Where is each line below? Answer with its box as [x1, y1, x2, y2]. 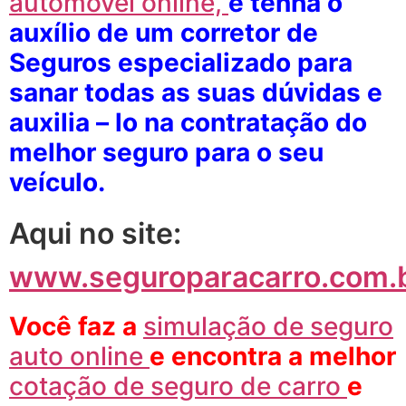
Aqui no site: [9, 215, 181, 251]
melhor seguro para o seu [9, 136, 324, 168]
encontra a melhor [171, 341, 396, 372]
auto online [9, 341, 150, 372]
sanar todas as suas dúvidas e [9, 76, 382, 108]
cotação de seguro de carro [9, 371, 347, 402]
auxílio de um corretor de [9, 16, 318, 48]
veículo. [9, 166, 105, 198]
